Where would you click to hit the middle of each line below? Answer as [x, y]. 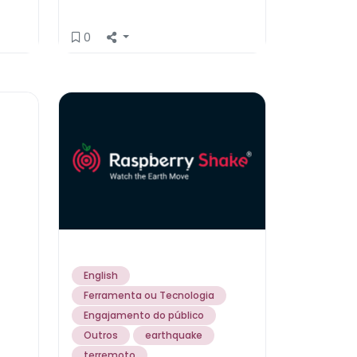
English [101, 276]
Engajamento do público [144, 316]
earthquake [174, 335]
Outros [101, 335]
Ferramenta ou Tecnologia [149, 296]
